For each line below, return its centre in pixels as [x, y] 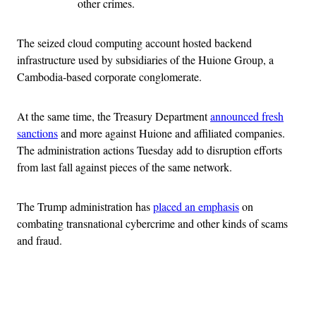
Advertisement [189, 290]
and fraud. [39, 240]
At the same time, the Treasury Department [114, 116]
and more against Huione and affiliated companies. [171, 133]
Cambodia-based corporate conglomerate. [109, 76]
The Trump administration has [85, 206]
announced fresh [247, 116]
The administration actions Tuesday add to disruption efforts [150, 150]
